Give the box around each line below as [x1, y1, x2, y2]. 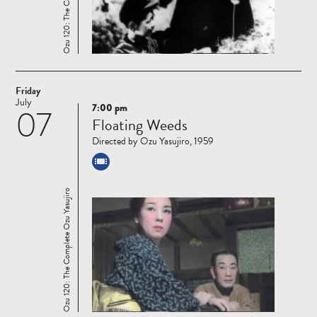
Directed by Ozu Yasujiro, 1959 [92, 133, 214, 149]
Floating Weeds [92, 113, 188, 137]
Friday [16, 83, 40, 98]
